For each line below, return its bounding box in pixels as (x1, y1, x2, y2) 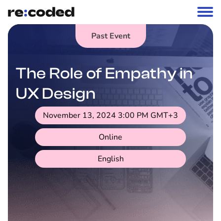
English (97, 153, 124, 164)
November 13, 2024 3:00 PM (43, 110, 148, 121)
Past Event (91, 31, 130, 41)
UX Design (16, 85, 99, 103)
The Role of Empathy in (16, 65, 194, 82)
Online (99, 132, 122, 143)
